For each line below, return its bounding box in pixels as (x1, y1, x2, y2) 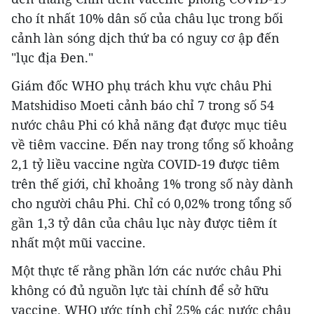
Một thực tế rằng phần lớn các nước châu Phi (11, 261, 282, 279)
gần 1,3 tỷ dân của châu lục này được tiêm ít (11, 214, 277, 231)
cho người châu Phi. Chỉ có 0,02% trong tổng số (11, 194, 292, 212)
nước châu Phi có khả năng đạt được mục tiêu (11, 116, 287, 133)
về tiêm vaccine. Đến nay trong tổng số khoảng (11, 135, 294, 153)
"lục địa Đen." (11, 48, 93, 66)
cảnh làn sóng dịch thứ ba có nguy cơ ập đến (11, 29, 280, 46)
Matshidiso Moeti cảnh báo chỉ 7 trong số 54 (11, 96, 274, 114)
